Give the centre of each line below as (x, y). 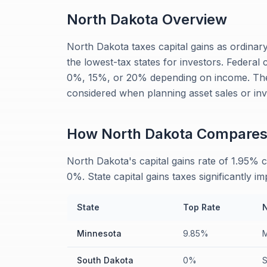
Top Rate (202, 207)
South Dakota (105, 260)
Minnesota (99, 233)
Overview (193, 19)
